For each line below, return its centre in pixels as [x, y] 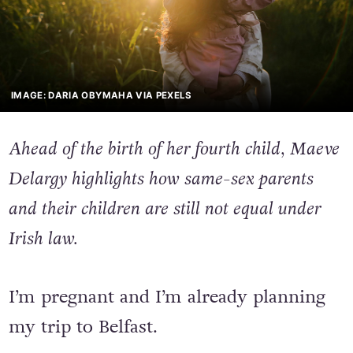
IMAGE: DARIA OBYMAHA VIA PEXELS [102, 95]
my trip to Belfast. [83, 327]
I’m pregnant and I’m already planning [167, 297]
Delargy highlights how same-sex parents [161, 179]
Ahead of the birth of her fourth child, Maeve [174, 149]
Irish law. [43, 239]
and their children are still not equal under [165, 209]
